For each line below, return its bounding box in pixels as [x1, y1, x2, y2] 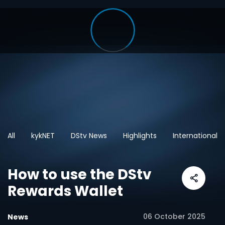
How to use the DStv [8, 165, 152, 184]
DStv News [71, 131, 107, 141]
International [173, 131, 217, 141]
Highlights [123, 131, 157, 141]
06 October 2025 [143, 211, 205, 221]
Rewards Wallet [8, 181, 123, 201]
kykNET [31, 131, 55, 141]
